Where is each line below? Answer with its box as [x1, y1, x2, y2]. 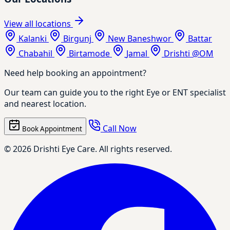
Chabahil [18, 48, 52, 60]
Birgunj [63, 33, 91, 45]
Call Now [101, 123, 137, 135]
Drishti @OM [164, 48, 214, 60]
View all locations [4, 18, 73, 30]
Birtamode [69, 48, 110, 60]
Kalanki [18, 33, 47, 45]
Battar [188, 33, 212, 45]
